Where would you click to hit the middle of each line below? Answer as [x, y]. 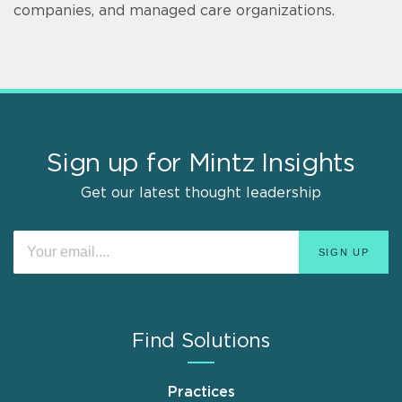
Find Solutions [201, 341]
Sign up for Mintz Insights [201, 164]
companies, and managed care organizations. [174, 10]
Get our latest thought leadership [201, 192]
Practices [201, 392]
